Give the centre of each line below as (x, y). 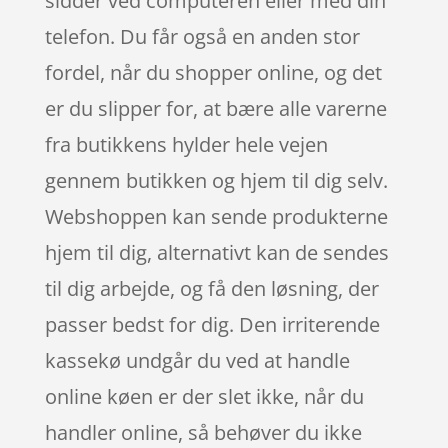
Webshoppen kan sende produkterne (216, 216)
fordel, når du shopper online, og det (213, 72)
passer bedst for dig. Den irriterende (212, 324)
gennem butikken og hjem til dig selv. (216, 180)
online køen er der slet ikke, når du (204, 396)
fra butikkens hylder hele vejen (186, 144)
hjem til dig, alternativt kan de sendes (216, 252)
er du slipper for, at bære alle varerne (215, 108)
